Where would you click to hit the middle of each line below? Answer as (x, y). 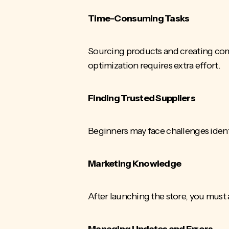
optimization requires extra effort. (155, 65)
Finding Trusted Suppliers (142, 98)
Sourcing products (125, 51)
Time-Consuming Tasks (139, 18)
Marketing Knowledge (135, 163)
